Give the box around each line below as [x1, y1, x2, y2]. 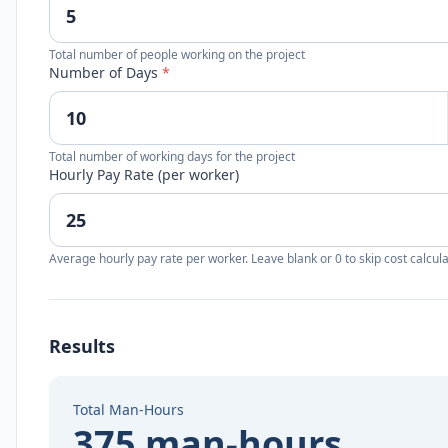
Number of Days [49, 63, 162, 82]
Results [49, 334, 115, 358]
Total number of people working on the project [49, 46, 305, 63]
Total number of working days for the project [49, 148, 295, 165]
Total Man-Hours [73, 400, 184, 419]
